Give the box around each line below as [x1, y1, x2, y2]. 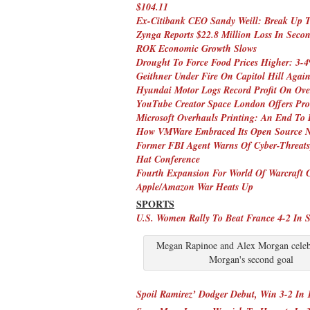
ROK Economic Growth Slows [136, 41, 257, 55]
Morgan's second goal [209, 252, 293, 266]
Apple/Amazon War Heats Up [136, 179, 253, 194]
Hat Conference [136, 152, 200, 166]
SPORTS [136, 196, 174, 211]
